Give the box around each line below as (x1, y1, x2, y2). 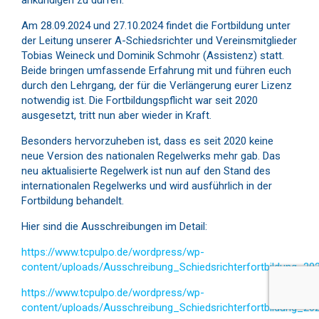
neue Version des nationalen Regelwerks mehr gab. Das (21, 150, 281, 162)
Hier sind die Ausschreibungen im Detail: (21, 220, 207, 233)
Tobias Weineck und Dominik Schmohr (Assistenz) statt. (21, 49, 284, 62)
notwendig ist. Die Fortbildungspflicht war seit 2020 (21, 94, 258, 107)
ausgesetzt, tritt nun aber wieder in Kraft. (21, 109, 211, 122)
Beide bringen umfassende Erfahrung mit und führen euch (21, 64, 291, 77)
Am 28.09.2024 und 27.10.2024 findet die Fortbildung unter (21, 19, 291, 32)
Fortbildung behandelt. (21, 194, 127, 207)
